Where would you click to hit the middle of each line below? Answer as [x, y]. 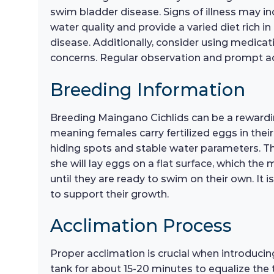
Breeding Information [148, 89]
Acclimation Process [141, 226]
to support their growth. [109, 194]
